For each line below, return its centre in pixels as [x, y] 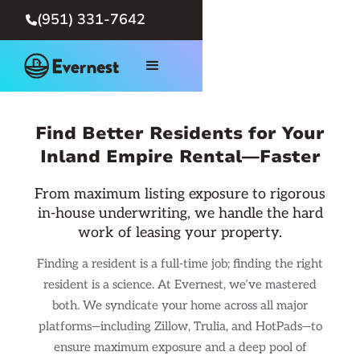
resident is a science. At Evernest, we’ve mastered [180, 284]
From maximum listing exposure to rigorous [180, 194]
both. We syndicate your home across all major [180, 305]
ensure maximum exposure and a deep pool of [180, 347]
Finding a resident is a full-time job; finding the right [180, 263]
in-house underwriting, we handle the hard [180, 213]
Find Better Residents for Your [180, 133]
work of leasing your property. [180, 233]
